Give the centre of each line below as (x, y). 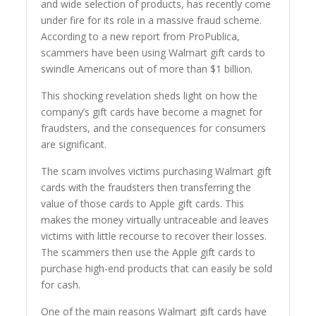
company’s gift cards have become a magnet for (152, 112)
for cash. (61, 285)
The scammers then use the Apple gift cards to (148, 253)
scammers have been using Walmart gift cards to (153, 53)
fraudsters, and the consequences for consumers (154, 128)
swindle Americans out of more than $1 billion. (147, 69)
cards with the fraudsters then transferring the (146, 188)
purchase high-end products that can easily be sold (157, 269)
